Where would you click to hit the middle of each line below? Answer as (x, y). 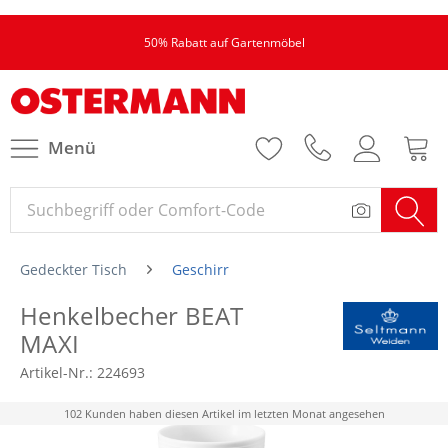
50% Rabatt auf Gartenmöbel (224, 42)
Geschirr (200, 269)
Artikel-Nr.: (58, 372)
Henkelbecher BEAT (132, 315)
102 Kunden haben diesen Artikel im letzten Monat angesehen (224, 413)
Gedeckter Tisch (73, 269)
